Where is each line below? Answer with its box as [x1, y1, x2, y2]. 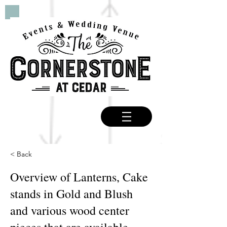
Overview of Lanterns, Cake [10, 169, 148, 185]
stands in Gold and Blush [10, 185, 133, 202]
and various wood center [10, 202, 129, 218]
